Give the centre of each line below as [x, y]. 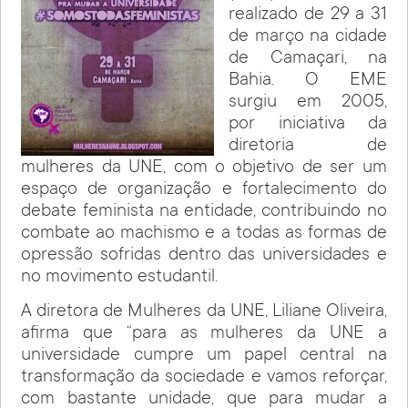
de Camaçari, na [308, 60]
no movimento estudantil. [120, 278]
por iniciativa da [308, 125]
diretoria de [308, 147]
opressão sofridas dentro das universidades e [204, 256]
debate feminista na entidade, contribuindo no [204, 213]
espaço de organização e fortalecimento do [204, 191]
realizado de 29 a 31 [308, 16]
